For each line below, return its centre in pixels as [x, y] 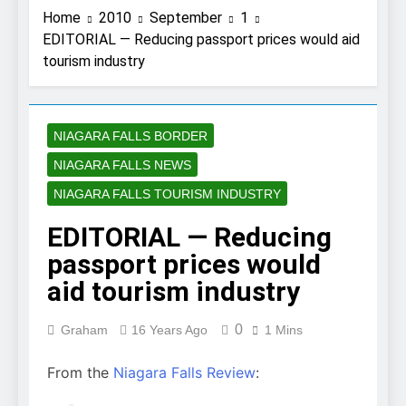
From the [80, 373]
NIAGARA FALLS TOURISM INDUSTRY [167, 194]
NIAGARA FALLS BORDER [130, 136]
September [186, 18]
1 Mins [284, 330]
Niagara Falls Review [184, 373]
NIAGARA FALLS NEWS [122, 165]
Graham [84, 330]
